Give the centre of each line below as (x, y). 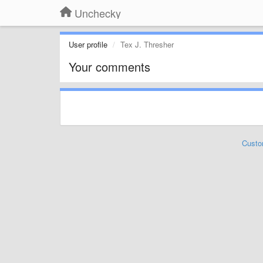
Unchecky (98, 13)
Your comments (109, 67)
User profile (88, 44)
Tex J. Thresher (147, 44)
